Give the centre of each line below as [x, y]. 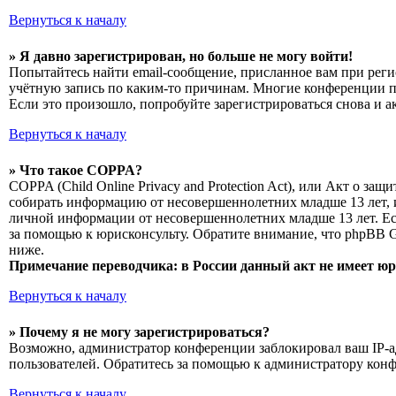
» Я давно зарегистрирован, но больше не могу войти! [181, 56]
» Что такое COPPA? [76, 170]
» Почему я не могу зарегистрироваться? [139, 332]
